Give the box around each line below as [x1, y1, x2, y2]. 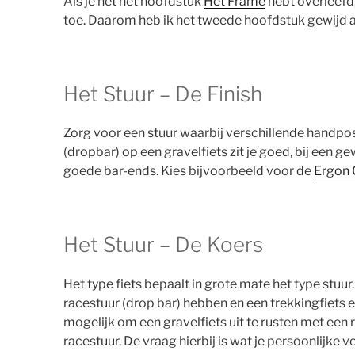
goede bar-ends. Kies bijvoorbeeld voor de [63, 163, 314, 179]
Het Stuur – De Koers [63, 232, 263, 258]
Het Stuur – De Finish [63, 81, 262, 106]
